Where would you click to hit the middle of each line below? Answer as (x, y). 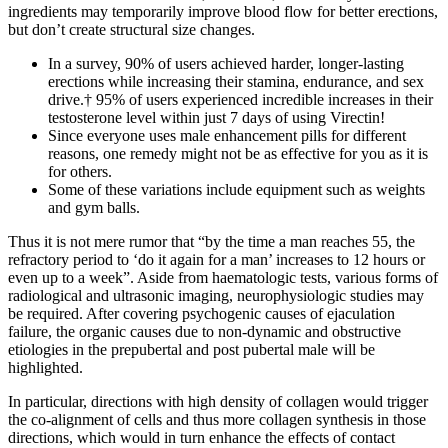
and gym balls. (94, 208)
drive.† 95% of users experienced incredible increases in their (240, 100)
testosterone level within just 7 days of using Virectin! (216, 118)
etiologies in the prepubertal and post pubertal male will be (191, 350)
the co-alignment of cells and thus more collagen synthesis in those (217, 420)
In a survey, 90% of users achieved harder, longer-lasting (226, 64)
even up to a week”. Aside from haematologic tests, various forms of (223, 278)
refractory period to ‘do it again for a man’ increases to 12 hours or (216, 260)
